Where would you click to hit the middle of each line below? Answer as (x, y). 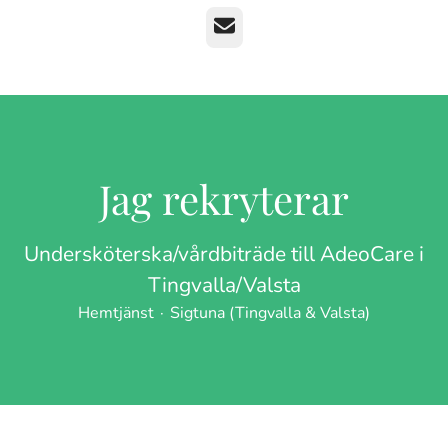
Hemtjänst (116, 313)
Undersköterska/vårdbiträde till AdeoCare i (224, 254)
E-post (236, 26)
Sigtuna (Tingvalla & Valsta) (270, 313)
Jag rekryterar (224, 198)
